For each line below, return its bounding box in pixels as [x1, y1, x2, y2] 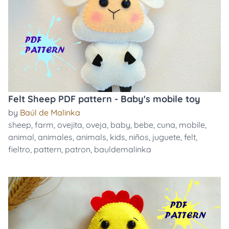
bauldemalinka [94, 144, 151, 154]
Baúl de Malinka [20, 107, 80, 118]
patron [65, 144, 90, 154]
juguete [152, 132, 180, 142]
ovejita [57, 120, 82, 130]
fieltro [8, 144, 30, 154]
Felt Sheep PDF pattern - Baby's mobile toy [8, 93, 200, 105]
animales [38, 132, 73, 142]
